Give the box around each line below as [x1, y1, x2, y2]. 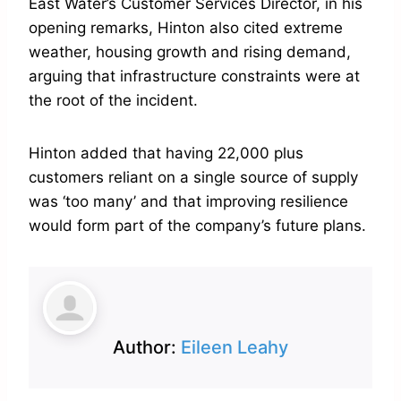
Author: [113, 337, 181, 359]
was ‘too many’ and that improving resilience [29, 192, 348, 211]
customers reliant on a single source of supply [29, 168, 358, 187]
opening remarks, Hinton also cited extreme [29, 19, 343, 38]
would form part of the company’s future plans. [29, 217, 366, 235]
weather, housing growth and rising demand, [29, 43, 351, 62]
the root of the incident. [29, 91, 198, 110]
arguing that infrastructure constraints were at [29, 67, 360, 86]
